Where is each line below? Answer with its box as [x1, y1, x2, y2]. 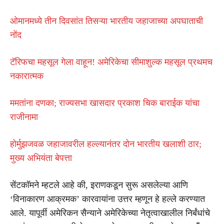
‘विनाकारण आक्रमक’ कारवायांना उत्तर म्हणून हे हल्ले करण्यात [10, 193, 205, 204]
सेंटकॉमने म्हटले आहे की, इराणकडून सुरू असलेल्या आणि [10, 179, 188, 190]
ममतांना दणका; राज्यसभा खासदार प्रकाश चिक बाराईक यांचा [10, 97, 199, 108]
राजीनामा [10, 111, 38, 122]
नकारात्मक [10, 70, 43, 81]
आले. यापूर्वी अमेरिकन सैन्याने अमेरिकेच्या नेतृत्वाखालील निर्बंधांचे [10, 207, 210, 218]
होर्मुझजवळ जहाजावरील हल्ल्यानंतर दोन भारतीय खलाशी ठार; [10, 138, 201, 149]
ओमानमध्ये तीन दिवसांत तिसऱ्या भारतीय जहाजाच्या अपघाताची [10, 15, 203, 26]
